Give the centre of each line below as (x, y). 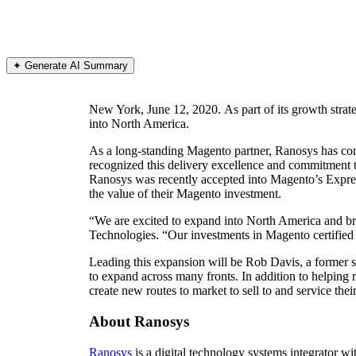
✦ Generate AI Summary (70, 66)
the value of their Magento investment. (185, 194)
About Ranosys (139, 322)
